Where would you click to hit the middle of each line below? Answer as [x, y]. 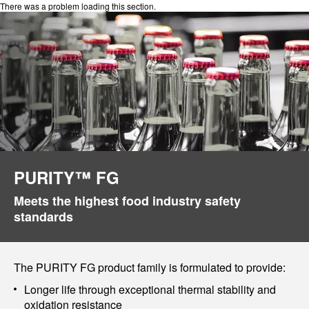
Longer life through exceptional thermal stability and [150, 289]
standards [43, 217]
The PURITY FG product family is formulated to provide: [150, 267]
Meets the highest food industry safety [127, 201]
